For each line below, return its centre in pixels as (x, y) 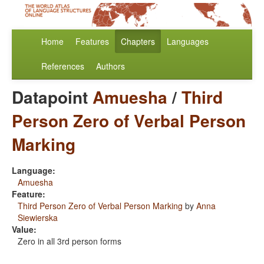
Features (92, 42)
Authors (110, 66)
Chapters (138, 42)
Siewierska (38, 218)
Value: (24, 230)
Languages (188, 42)
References (63, 66)
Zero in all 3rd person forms (70, 241)
